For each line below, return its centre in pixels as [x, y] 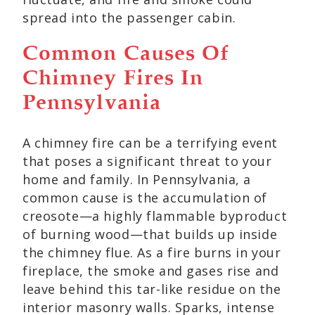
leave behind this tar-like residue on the [152, 289]
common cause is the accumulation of [145, 198]
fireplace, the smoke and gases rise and [151, 271]
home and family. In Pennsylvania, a [137, 179]
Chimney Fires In [113, 79]
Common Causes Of [126, 54]
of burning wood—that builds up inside [150, 234]
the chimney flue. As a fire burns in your [152, 252]
